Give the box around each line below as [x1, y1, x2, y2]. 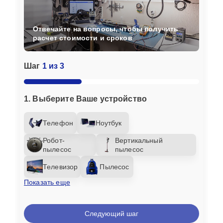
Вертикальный [114, 136, 163, 144]
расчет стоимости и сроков [33, 33, 132, 42]
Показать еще [24, 178, 70, 186]
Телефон [43, 118, 74, 127]
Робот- [43, 136, 65, 144]
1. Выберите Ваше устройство [24, 94, 147, 103]
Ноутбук [95, 118, 122, 127]
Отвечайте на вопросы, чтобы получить [33, 24, 179, 33]
